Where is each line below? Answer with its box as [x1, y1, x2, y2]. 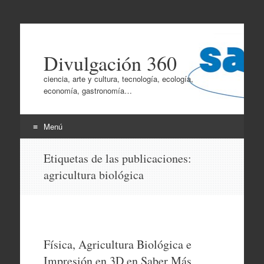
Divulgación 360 [43, 49, 177, 77]
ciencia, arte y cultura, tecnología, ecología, [43, 73, 193, 84]
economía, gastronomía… [43, 85, 132, 96]
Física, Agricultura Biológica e [43, 236, 192, 252]
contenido [25, 167, 58, 179]
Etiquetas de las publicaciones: [43, 150, 192, 166]
